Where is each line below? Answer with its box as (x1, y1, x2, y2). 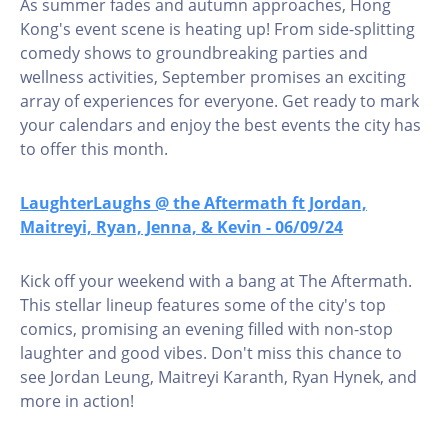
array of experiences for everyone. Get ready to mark (20, 90, 419, 112)
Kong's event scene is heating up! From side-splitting (20, 18, 415, 40)
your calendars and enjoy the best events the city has (20, 114, 421, 136)
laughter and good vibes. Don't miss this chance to (20, 342, 402, 364)
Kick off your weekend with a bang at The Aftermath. (20, 270, 412, 292)
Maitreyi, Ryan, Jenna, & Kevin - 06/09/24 (20, 216, 343, 238)
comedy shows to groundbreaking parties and (20, 42, 368, 64)
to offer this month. (20, 138, 168, 160)
